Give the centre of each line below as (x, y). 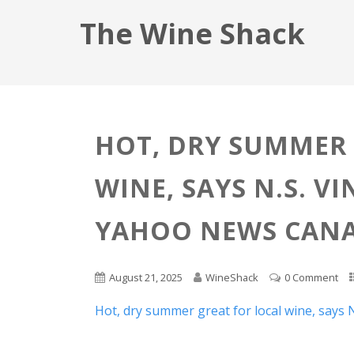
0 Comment (312, 277)
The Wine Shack (192, 34)
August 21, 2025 (146, 277)
